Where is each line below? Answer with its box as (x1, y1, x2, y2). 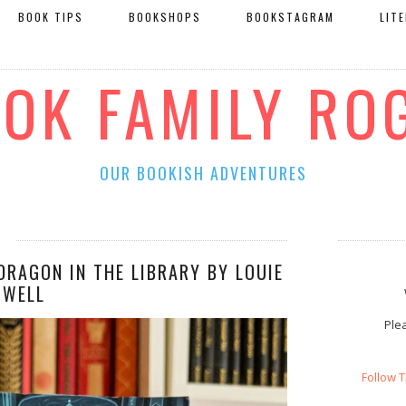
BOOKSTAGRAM (246, 9, 334, 24)
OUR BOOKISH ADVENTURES (99, 161, 307, 185)
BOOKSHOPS (129, 9, 201, 24)
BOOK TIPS (18, 9, 83, 24)
